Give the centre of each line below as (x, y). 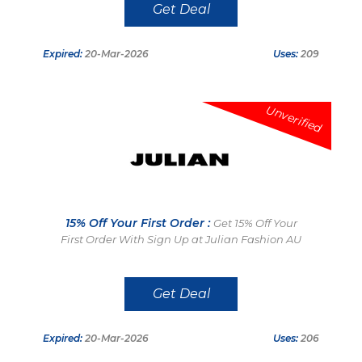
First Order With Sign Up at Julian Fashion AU (181, 239)
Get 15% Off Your (255, 223)
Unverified (294, 119)
